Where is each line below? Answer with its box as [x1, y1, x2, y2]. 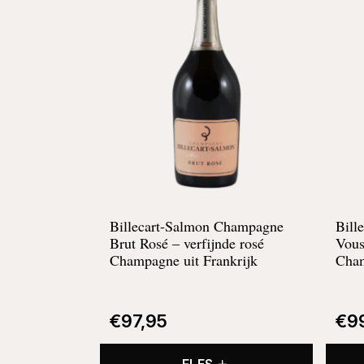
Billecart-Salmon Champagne [109, 215, 284, 236]
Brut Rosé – [109, 232, 184, 253]
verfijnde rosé [183, 232, 264, 253]
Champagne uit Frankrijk [109, 249, 258, 270]
